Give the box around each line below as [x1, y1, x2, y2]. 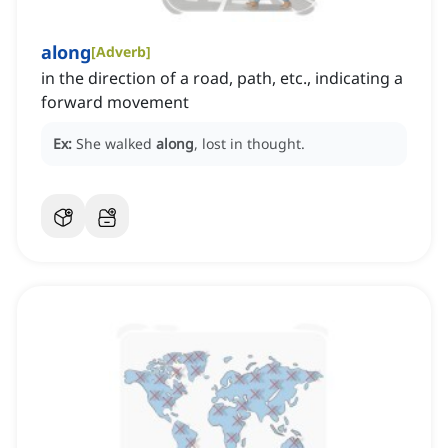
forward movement [41, 91, 189, 114]
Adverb [96, 42, 146, 62]
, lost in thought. [194, 134, 305, 154]
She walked [76, 134, 156, 154]
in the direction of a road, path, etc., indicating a [41, 67, 403, 90]
